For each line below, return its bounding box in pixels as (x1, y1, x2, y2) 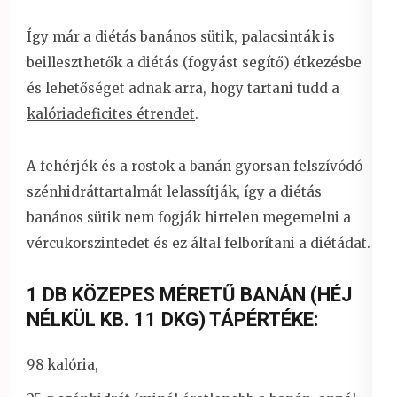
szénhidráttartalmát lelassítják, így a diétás (27, 183, 322, 200)
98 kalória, (27, 355, 98, 373)
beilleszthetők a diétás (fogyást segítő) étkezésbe (27, 53, 362, 71)
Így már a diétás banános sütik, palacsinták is (27, 27, 335, 45)
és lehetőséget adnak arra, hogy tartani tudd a (27, 79, 339, 97)
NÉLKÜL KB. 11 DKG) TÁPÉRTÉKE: (27, 307, 318, 331)
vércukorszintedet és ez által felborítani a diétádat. (27, 234, 370, 252)
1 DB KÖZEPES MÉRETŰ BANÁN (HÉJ (27, 283, 352, 306)
